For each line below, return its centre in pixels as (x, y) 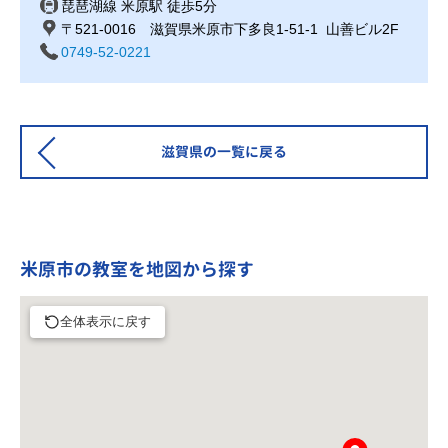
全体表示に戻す (105, 321)
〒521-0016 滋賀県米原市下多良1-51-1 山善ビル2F (230, 28)
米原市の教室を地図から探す (137, 269)
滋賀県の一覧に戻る (224, 151)
